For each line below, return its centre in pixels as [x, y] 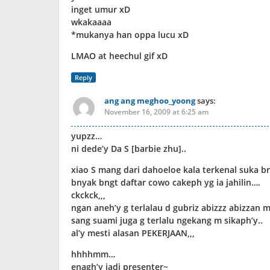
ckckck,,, [88, 195]
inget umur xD [101, 9]
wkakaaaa [91, 22]
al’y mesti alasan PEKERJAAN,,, [133, 233]
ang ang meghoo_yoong [150, 100]
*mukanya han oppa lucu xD [130, 34]
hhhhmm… [93, 254]
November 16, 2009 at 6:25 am [156, 111]
